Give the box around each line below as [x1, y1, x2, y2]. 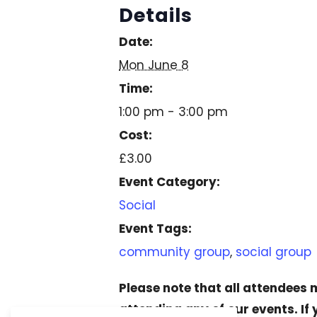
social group [236, 243, 311, 260]
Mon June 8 [119, 56, 189, 74]
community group [119, 243, 230, 260]
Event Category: [119, 173, 220, 190]
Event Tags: [119, 219, 192, 237]
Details [119, 1, 192, 28]
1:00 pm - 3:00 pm [119, 103, 228, 120]
